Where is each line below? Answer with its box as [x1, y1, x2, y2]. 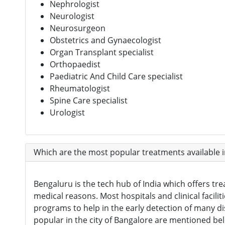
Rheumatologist [50, 82, 110, 94]
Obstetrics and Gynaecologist [50, 34, 161, 46]
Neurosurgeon [50, 22, 105, 34]
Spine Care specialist [50, 94, 128, 106]
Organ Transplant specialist [50, 46, 154, 58]
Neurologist [50, 10, 94, 22]
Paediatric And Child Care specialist [50, 70, 183, 82]
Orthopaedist [50, 58, 100, 70]
